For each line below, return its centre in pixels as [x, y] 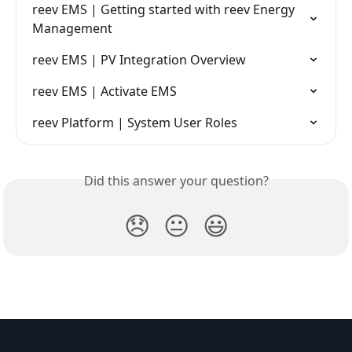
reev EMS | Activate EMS [104, 91]
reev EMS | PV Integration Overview [139, 59]
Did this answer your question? [176, 180]
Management [72, 28]
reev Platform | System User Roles [135, 122]
